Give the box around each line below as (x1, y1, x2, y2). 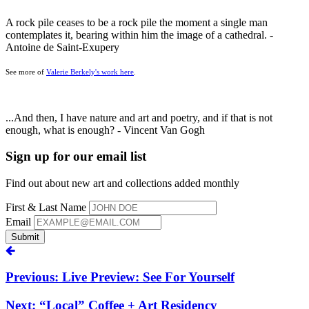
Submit (11, 232, 39, 243)
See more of (6, 67, 46, 76)
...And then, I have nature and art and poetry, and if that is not (6, 111, 272, 123)
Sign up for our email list (6, 149, 146, 164)
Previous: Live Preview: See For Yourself (6, 269, 235, 284)
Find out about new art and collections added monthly (6, 177, 239, 190)
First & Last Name (6, 201, 86, 214)
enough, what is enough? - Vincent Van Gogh (6, 123, 205, 136)
